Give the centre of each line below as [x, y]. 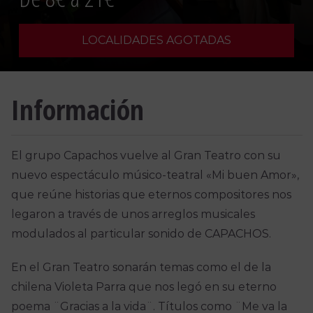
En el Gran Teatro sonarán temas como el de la [141, 268]
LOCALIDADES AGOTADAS [156, 40]
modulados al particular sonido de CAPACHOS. [141, 234]
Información [77, 110]
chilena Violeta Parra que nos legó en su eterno [144, 287]
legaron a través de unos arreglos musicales [133, 214]
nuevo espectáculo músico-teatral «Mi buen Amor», [155, 175]
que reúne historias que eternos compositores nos [151, 195]
